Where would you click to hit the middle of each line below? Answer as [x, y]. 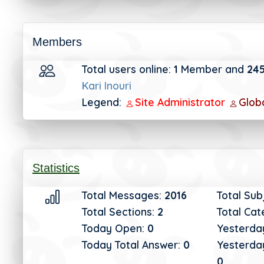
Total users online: [128, 69]
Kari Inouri [107, 85]
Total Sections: [120, 212]
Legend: [102, 102]
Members [57, 42]
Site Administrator [182, 102]
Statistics [56, 168]
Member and [213, 69]
